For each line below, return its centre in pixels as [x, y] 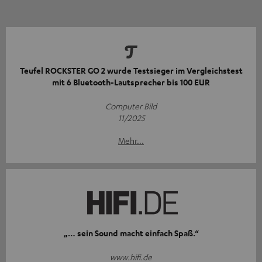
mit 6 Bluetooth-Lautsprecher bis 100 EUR [131, 82]
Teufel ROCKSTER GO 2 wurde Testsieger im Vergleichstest [131, 70]
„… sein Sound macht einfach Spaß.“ [131, 233]
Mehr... [131, 140]
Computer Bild [131, 106]
